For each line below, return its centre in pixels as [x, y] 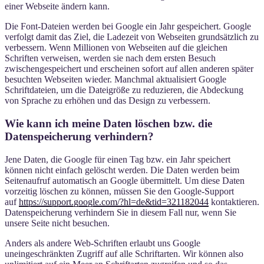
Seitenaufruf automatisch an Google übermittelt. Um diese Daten [125, 180]
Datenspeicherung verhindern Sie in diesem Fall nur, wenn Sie [121, 212]
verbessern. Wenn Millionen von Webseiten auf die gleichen [116, 48]
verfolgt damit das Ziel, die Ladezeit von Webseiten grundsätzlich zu [132, 37]
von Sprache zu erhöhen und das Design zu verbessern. [108, 101]
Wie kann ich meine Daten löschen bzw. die [108, 123]
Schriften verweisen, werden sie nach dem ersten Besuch [110, 58]
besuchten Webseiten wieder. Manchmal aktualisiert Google [115, 80]
